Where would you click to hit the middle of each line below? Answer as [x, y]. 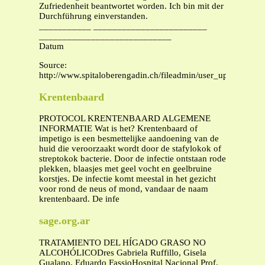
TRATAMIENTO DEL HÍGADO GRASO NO [122, 242]
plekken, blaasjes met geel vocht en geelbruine [125, 169]
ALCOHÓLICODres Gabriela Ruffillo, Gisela [123, 252]
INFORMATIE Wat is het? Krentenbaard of [118, 129]
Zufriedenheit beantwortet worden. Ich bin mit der [131, 6]
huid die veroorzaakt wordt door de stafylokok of [130, 149]
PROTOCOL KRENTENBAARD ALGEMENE [125, 119]
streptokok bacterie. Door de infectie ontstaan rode [132, 159]
